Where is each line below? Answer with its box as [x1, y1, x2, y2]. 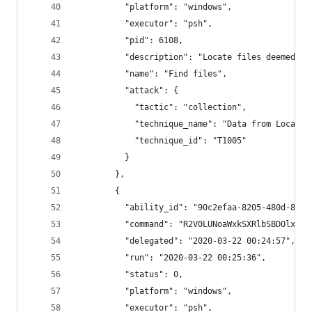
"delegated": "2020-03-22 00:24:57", [76, 236, 295, 246]
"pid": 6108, [76, 36, 183, 45]
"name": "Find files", [76, 69, 227, 79]
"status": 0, [76, 270, 183, 279]
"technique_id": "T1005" [76, 136, 247, 146]
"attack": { [76, 86, 178, 95]
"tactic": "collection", [76, 102, 247, 112]
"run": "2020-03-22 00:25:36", [76, 253, 266, 263]
